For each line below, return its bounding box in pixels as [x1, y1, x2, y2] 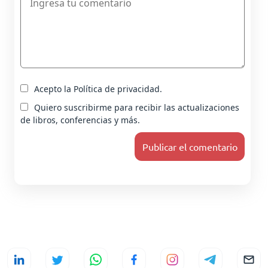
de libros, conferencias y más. [20, 114, 140, 126]
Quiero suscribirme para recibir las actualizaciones [34, 102, 239, 113]
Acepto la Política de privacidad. [34, 83, 162, 95]
